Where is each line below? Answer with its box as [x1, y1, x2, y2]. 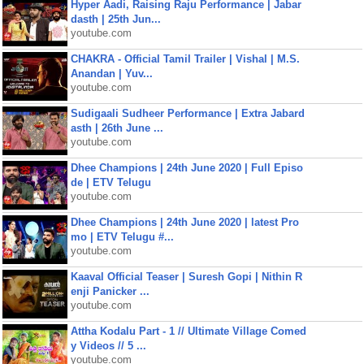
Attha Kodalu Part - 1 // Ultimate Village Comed [70, 325, 306, 337]
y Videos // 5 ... [70, 340, 146, 352]
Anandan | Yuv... [70, 67, 153, 80]
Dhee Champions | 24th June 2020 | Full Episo [70, 162, 303, 174]
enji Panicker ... [70, 285, 149, 297]
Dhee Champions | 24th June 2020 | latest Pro [70, 216, 299, 228]
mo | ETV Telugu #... [70, 231, 174, 243]
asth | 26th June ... [70, 122, 163, 134]
